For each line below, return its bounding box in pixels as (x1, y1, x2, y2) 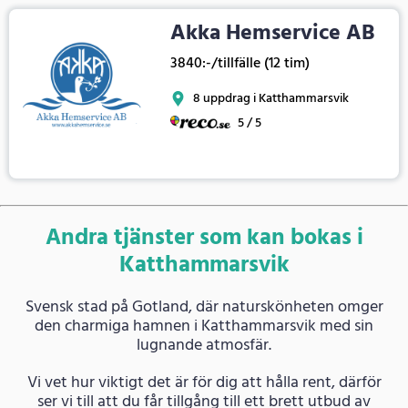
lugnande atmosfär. (137, 331, 271, 359)
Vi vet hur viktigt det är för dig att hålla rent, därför (26, 369, 382, 396)
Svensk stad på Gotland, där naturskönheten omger (25, 293, 383, 321)
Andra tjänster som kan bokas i (45, 219, 363, 257)
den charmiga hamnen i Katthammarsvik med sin (35, 312, 373, 340)
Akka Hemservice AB (169, 15, 375, 51)
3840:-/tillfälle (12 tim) (169, 51, 310, 76)
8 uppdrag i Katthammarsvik (189, 88, 349, 110)
